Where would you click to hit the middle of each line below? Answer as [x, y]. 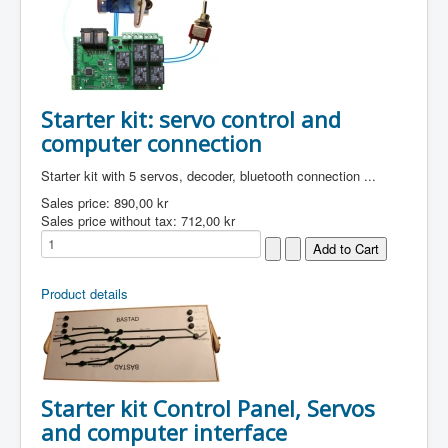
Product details [84, 293]
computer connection [151, 143]
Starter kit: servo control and [191, 119]
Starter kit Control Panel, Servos [208, 408]
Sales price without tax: [111, 220]
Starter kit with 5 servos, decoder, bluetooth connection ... [208, 175]
